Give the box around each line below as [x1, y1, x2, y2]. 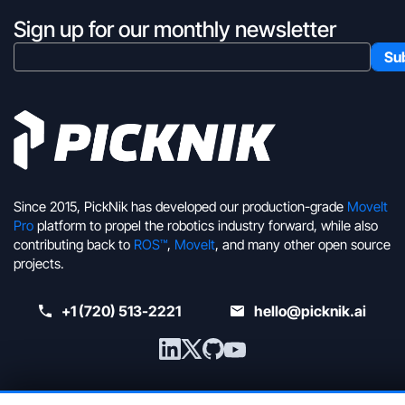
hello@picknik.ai [254, 302, 367, 321]
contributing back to [14, 236, 134, 254]
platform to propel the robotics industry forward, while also [33, 217, 378, 235]
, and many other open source [215, 236, 391, 254]
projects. [14, 255, 64, 273]
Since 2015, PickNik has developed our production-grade [14, 198, 347, 216]
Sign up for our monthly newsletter [14, 16, 336, 43]
